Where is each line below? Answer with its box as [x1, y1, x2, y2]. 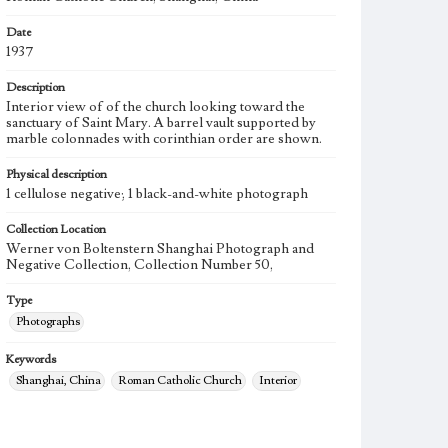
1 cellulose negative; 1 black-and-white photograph [6, 185, 308, 203]
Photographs [16, 314, 80, 329]
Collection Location [6, 222, 106, 237]
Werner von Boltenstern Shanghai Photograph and [6, 240, 314, 258]
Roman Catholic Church [118, 373, 242, 388]
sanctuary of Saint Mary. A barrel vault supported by [6, 114, 316, 132]
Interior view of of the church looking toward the [6, 98, 305, 116]
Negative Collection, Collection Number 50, [6, 256, 273, 274]
